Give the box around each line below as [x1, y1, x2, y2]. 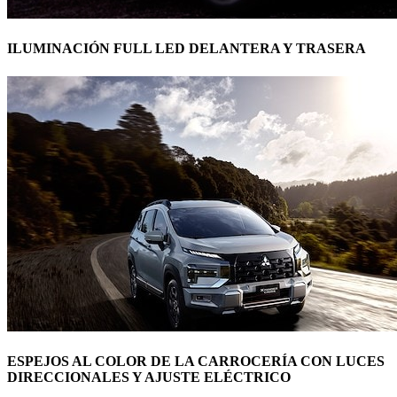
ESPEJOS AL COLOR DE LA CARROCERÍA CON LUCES [7, 353, 385, 369]
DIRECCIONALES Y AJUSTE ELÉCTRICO [7, 369, 291, 385]
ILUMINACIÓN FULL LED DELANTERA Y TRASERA [7, 41, 366, 57]
